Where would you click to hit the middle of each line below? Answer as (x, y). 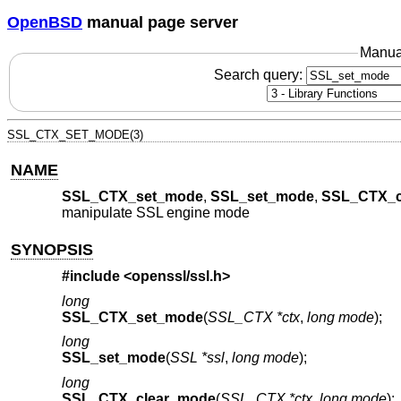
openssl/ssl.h (176, 277)
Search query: (260, 74)
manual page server (160, 22)
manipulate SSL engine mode (155, 213)
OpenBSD (45, 22)
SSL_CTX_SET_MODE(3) (75, 134)
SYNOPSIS (52, 249)
